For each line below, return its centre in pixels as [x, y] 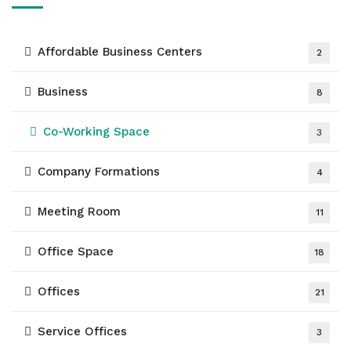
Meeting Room [79, 212]
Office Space [76, 251]
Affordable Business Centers [120, 52]
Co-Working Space [96, 132]
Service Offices [82, 331]
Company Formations [99, 172]
